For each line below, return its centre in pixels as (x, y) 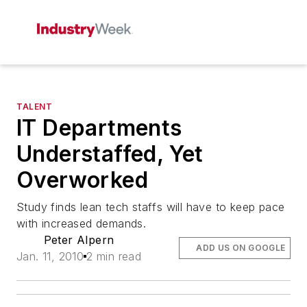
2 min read (114, 256)
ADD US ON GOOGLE (241, 248)
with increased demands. (82, 223)
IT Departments (99, 128)
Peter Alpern (79, 240)
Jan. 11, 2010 (50, 256)
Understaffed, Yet (110, 154)
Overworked (82, 180)
